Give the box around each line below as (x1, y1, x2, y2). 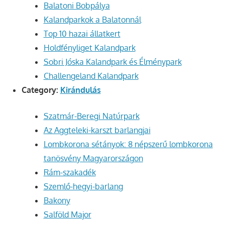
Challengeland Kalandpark (43, 71, 139, 81)
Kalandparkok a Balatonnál (43, 15, 141, 25)
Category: (21, 85, 60, 95)
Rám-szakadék (43, 167, 96, 178)
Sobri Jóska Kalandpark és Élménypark (43, 57, 182, 67)
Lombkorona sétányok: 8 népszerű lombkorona (43, 139, 213, 150)
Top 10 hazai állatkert (43, 29, 121, 39)
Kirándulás (60, 85, 101, 95)
